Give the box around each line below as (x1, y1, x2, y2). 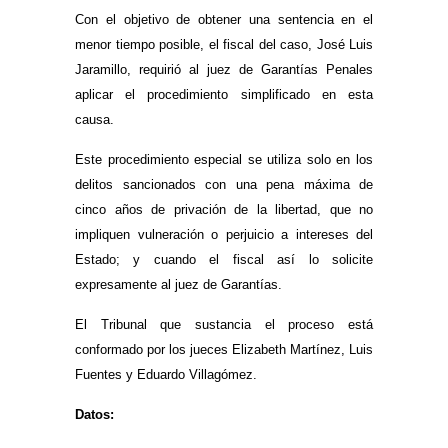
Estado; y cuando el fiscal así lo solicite (75, 251, 373, 267)
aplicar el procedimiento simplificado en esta (75, 86, 373, 102)
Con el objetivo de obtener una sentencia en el (75, 11, 373, 27)
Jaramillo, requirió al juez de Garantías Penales (75, 61, 373, 77)
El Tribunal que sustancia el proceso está (75, 316, 373, 332)
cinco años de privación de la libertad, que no (75, 201, 373, 217)
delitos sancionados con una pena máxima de (75, 176, 373, 192)
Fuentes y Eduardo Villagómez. (75, 366, 257, 382)
